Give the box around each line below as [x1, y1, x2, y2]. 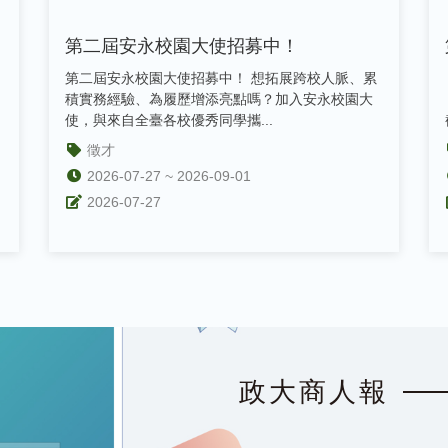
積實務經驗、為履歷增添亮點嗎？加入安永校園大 [65, 90, 373, 107]
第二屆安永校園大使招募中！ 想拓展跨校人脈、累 [65, 69, 377, 86]
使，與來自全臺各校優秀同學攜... [65, 111, 273, 128]
